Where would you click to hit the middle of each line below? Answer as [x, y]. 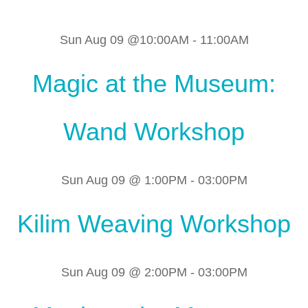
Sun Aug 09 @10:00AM [124, 40]
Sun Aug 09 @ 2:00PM [124, 273]
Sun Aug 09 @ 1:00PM [124, 180]
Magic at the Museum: [154, 84]
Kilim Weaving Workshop [154, 224]
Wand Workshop [154, 132]
